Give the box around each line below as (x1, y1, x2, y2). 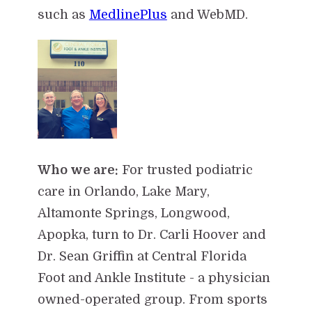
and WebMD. (166, 7, 248, 22)
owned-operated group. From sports (37, 292, 267, 306)
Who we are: (37, 162, 118, 177)
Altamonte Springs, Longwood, (37, 205, 230, 220)
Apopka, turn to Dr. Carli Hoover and (37, 227, 266, 242)
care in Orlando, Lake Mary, (37, 184, 210, 198)
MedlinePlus (88, 7, 167, 22)
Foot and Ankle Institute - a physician (37, 270, 270, 285)
